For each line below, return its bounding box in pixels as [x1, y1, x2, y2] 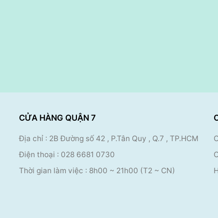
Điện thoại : [19, 149, 61, 159]
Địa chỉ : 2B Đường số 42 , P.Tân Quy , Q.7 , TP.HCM [19, 134, 199, 143]
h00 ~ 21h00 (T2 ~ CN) [93, 165, 175, 175]
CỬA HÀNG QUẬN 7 [19, 113, 96, 123]
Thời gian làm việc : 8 [19, 165, 93, 175]
